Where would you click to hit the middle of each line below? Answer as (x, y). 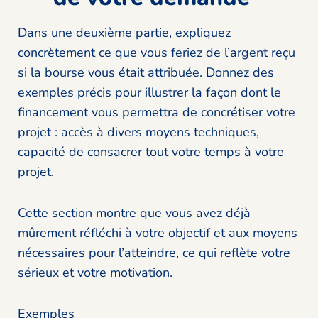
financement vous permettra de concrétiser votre (157, 113)
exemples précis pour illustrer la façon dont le (149, 93)
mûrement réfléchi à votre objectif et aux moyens (158, 233)
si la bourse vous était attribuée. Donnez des (146, 73)
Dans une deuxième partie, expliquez (124, 33)
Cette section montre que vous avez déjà (134, 213)
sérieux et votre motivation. (95, 273)
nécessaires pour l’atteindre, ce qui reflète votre (154, 253)
